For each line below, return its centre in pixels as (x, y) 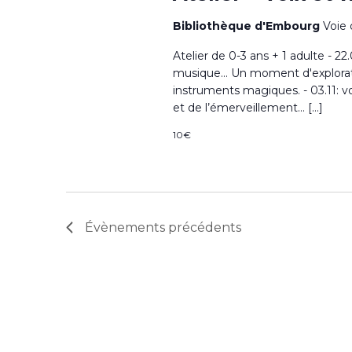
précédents (203, 227)
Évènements (125, 227)
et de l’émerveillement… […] (247, 108)
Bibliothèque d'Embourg (247, 26)
